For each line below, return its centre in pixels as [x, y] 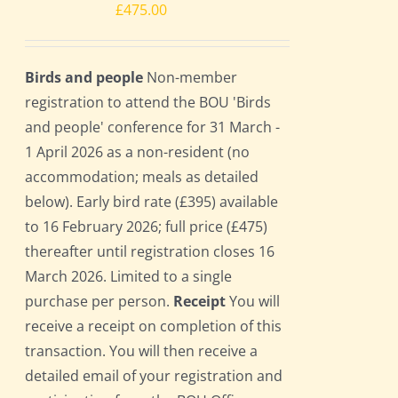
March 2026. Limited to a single [129, 277]
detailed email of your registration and [154, 376]
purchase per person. [99, 302]
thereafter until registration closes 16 [150, 252]
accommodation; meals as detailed [142, 177]
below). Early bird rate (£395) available [152, 202]
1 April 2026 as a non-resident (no [138, 152]
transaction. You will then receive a [142, 351]
